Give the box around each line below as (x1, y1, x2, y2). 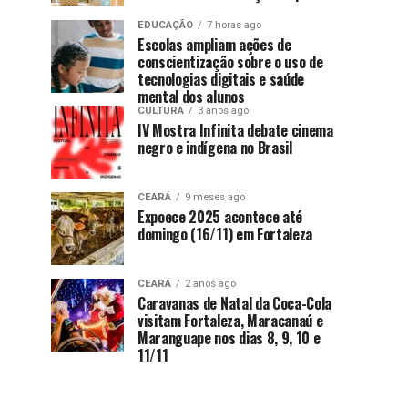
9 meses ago (185, 191, 245, 204)
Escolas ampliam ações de (138, 34, 291, 56)
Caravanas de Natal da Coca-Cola (138, 292, 332, 315)
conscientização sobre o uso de (138, 51, 323, 74)
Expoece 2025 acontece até (138, 206, 302, 229)
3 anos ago (198, 105, 249, 117)
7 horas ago (207, 19, 261, 32)
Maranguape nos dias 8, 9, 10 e (138, 327, 321, 350)
